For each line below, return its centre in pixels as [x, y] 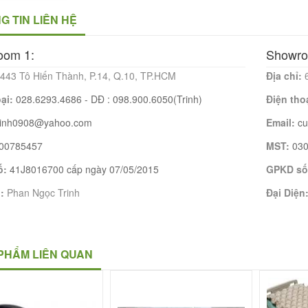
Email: [282, 122]
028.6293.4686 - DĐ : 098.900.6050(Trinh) [109, 99]
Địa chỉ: [285, 76]
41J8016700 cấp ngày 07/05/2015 [84, 169]
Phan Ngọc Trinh [43, 192]
